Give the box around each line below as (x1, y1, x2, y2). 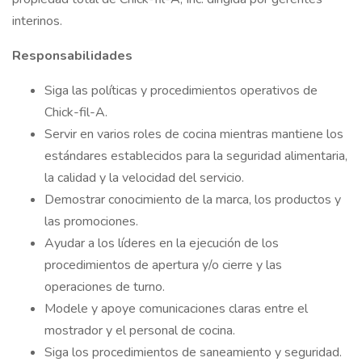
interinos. (12, 12, 62, 30)
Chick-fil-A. (44, 103, 107, 121)
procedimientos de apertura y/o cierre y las (44, 256, 282, 274)
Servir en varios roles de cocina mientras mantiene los (44, 125, 343, 143)
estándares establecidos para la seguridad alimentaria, (44, 147, 347, 165)
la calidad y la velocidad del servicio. (44, 169, 244, 187)
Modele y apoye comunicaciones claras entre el (44, 300, 308, 318)
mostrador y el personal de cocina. (44, 322, 235, 339)
